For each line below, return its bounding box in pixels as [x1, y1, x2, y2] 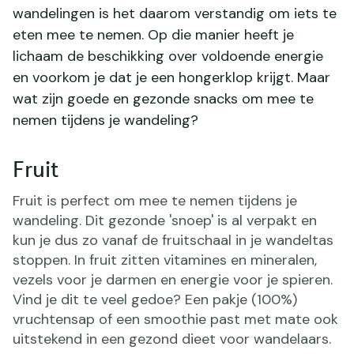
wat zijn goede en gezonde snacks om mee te [13, 88, 314, 108]
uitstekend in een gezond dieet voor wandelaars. [13, 329, 331, 348]
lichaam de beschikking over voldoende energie [13, 46, 323, 66]
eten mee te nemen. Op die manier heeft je [13, 24, 294, 44]
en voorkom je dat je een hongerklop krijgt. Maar [13, 67, 330, 87]
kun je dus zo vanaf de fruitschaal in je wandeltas [13, 230, 333, 250]
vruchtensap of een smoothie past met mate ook [13, 309, 338, 329]
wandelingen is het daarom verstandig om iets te [13, 3, 337, 23]
